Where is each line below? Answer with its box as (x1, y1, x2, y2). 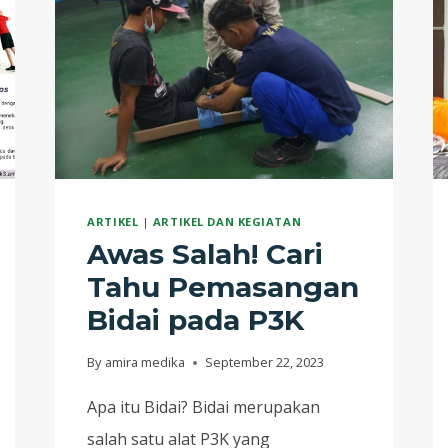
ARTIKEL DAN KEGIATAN (152, 213, 302, 229)
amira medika (104, 353, 185, 372)
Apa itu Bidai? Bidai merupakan (87, 396, 321, 419)
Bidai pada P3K (87, 303, 305, 338)
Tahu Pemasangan (87, 270, 360, 305)
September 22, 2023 (204, 353, 324, 372)
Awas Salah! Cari (87, 237, 324, 272)
